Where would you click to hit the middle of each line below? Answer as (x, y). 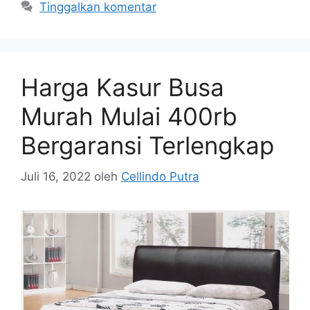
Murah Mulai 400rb (129, 117)
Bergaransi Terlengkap (147, 146)
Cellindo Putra (160, 176)
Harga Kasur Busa (122, 88)
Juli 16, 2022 (56, 176)
